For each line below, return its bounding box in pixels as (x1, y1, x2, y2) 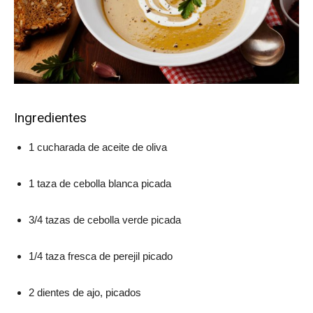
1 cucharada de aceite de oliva (29, 141, 167, 154)
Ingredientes (14, 110, 87, 126)
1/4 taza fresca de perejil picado (29, 250, 173, 263)
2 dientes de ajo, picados (29, 286, 141, 299)
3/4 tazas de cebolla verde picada (29, 214, 181, 226)
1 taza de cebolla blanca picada (29, 177, 171, 190)
